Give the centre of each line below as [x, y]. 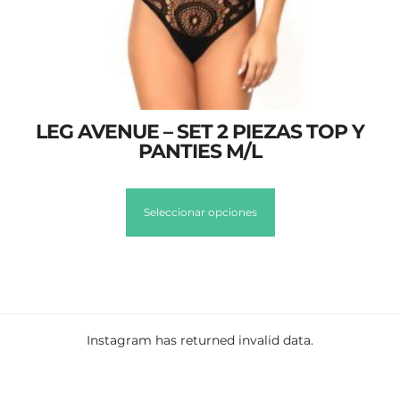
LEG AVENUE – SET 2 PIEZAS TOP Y [200, 132]
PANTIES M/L [200, 152]
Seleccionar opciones [200, 212]
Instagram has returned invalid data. [200, 340]
